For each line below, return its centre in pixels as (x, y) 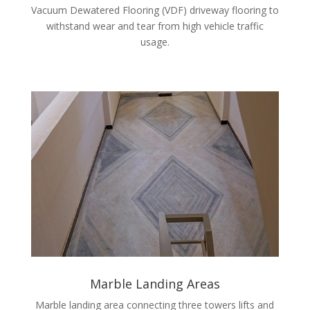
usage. (155, 42)
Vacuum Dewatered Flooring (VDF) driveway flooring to (155, 10)
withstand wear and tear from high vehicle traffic (155, 26)
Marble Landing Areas (155, 284)
